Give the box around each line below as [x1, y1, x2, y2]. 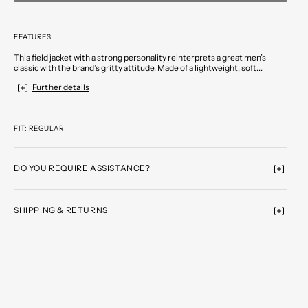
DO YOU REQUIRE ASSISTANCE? [13, 162, 151, 173]
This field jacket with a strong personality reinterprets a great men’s [13, 52, 266, 63]
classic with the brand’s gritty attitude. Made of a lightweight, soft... [13, 62, 263, 73]
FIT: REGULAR [13, 123, 65, 132]
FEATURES [13, 32, 52, 41]
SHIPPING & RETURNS [13, 204, 108, 215]
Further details [32, 81, 89, 92]
